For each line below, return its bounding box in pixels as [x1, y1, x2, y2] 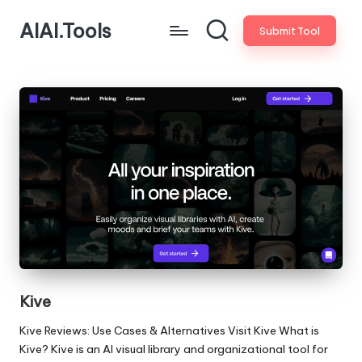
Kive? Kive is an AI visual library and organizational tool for [19, 341, 328, 356]
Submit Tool [259, 23, 320, 37]
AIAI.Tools [19, 19, 112, 43]
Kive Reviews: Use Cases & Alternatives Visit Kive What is [19, 322, 319, 338]
